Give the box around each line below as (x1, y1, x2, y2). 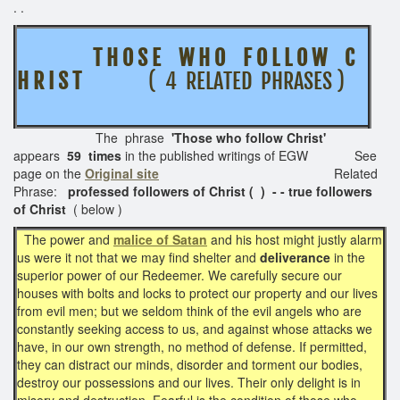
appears (13, 146, 67, 164)
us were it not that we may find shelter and (17, 247, 260, 266)
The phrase (13, 128, 171, 146)
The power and (17, 229, 110, 248)
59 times (67, 146, 121, 164)
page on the (13, 163, 85, 182)
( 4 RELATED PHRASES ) (86, 67, 362, 95)
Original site (85, 163, 159, 182)
